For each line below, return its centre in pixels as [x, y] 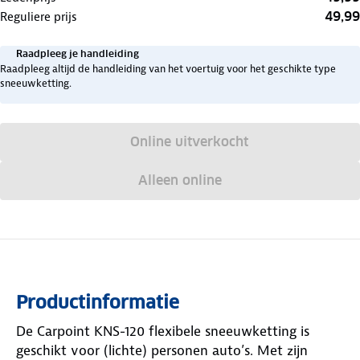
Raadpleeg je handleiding [78, 53]
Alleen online [180, 180]
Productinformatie [98, 302]
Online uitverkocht [190, 141]
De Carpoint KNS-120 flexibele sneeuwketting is [163, 331]
